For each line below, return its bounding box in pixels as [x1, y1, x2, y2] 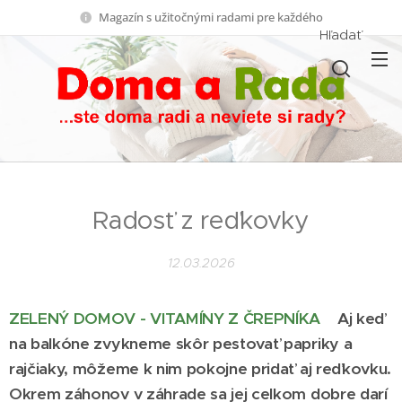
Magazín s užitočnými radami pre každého [99, 8, 323, 25]
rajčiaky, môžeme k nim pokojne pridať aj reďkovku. [9, 359, 391, 380]
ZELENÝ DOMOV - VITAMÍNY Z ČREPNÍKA [9, 309, 321, 329]
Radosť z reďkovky [92, 205, 310, 237]
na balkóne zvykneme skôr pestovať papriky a [9, 334, 353, 354]
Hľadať [319, 25, 362, 43]
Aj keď [336, 309, 385, 329]
